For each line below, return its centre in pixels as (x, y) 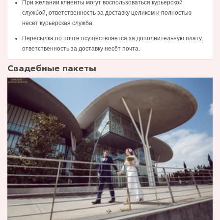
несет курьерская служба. (58, 23)
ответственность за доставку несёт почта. (81, 49)
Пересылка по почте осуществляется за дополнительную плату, (112, 39)
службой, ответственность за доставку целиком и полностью (107, 13)
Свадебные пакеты (52, 69)
